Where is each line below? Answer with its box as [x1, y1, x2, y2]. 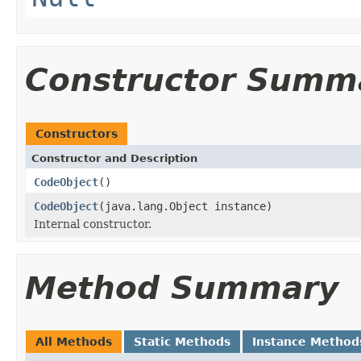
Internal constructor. [34, 217, 151, 230]
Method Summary [25, 269, 338, 306]
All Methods [35, 334, 112, 348]
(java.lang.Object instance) [98, 199, 272, 213]
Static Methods [134, 334, 230, 348]
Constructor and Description [31, 151, 197, 164]
